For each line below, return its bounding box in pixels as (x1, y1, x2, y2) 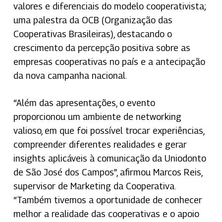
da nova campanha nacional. (13, 70, 127, 81)
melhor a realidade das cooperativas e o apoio (13, 208, 199, 219)
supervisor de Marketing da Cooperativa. (13, 180, 175, 191)
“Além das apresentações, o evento (13, 97, 155, 108)
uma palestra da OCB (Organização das (13, 14, 172, 25)
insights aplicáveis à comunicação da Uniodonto (13, 153, 206, 164)
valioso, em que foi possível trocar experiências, (13, 125, 204, 136)
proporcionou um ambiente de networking (13, 111, 181, 122)
